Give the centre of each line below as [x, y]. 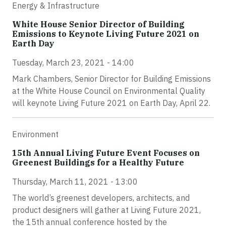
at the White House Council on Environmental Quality [109, 91]
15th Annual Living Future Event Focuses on [106, 153]
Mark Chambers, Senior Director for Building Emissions [111, 79]
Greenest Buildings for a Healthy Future [98, 162]
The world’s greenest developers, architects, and [101, 198]
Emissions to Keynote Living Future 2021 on [106, 34]
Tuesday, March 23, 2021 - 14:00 [73, 63]
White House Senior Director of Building [98, 24]
